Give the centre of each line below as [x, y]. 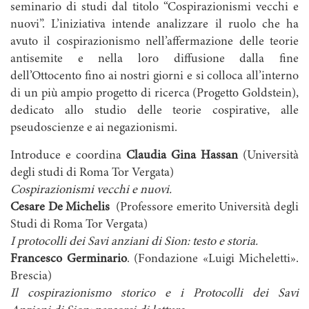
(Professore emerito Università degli [205, 208]
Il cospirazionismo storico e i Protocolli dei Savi [154, 294]
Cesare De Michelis [60, 208]
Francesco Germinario [69, 260]
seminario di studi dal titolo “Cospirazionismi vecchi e [154, 8]
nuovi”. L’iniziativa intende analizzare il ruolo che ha [154, 25]
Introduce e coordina [68, 156]
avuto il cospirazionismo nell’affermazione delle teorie [154, 42]
